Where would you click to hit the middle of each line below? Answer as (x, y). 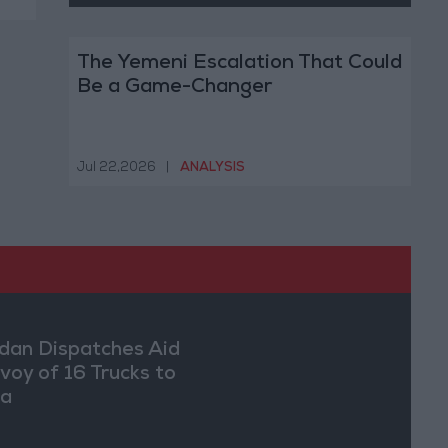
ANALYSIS (212, 168)
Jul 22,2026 (116, 168)
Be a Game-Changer (174, 88)
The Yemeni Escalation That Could (239, 64)
